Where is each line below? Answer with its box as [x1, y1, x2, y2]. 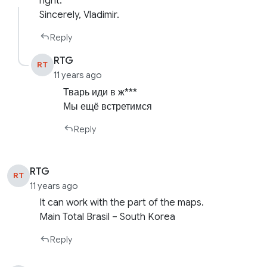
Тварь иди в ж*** [63, 86, 138, 98]
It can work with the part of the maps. [39, 197, 204, 209]
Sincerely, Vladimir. [39, 8, 120, 21]
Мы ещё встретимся [63, 100, 153, 113]
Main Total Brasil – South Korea [39, 211, 176, 223]
